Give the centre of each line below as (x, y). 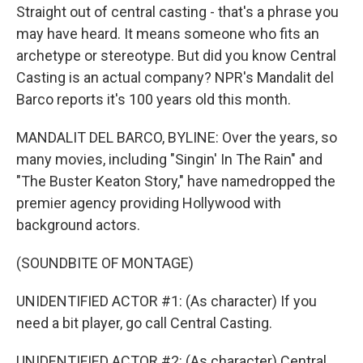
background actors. (78, 225)
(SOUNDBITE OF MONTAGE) (105, 263)
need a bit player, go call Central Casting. (144, 323)
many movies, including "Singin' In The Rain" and (169, 159)
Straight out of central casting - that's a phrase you (177, 12)
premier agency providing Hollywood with (149, 203)
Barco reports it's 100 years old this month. (154, 99)
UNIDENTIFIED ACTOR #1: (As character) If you (167, 301)
